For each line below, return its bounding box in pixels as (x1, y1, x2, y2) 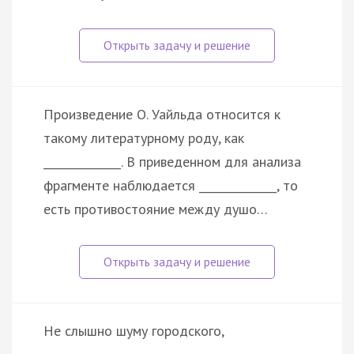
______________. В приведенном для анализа (43, 152, 301, 171)
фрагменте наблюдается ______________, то (43, 175, 298, 194)
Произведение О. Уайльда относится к (43, 104, 281, 123)
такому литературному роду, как (43, 128, 244, 147)
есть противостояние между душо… (43, 199, 268, 218)
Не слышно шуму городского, (43, 321, 224, 340)
